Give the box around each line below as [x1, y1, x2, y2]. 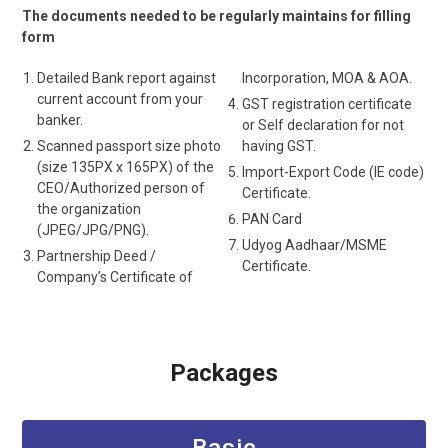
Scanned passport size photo [37, 137, 222, 154]
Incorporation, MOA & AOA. [241, 69, 412, 86]
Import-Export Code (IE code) [241, 163, 424, 180]
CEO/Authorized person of [37, 179, 206, 196]
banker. [37, 111, 84, 128]
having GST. [241, 137, 316, 154]
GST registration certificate [241, 95, 412, 112]
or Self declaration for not [241, 116, 404, 133]
